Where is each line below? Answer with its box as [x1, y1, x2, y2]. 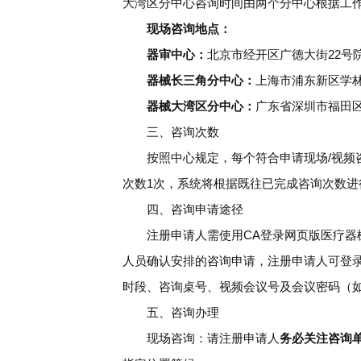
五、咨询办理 [122, 305, 219, 319]
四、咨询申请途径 [122, 201, 243, 216]
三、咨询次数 [122, 124, 219, 139]
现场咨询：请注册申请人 [122, 330, 280, 345]
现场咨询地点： [147, 21, 231, 35]
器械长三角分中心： [147, 73, 255, 87]
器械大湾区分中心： [147, 98, 255, 113]
